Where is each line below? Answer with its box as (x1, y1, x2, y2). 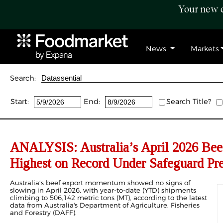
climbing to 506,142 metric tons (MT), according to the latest (10, 194, 207, 202)
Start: (10, 97, 29, 106)
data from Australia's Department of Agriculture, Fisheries (10, 201, 200, 209)
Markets (190, 44, 219, 53)
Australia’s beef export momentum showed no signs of (10, 179, 190, 187)
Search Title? (166, 97, 211, 106)
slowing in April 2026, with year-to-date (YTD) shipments (10, 186, 196, 194)
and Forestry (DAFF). (10, 209, 77, 217)
